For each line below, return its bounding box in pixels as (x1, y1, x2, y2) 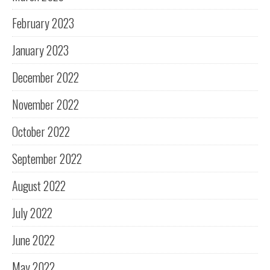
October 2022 (12, 122, 70, 141)
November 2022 (12, 95, 79, 114)
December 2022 (12, 68, 79, 87)
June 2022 (12, 231, 55, 250)
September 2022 (12, 149, 82, 168)
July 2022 (12, 204, 52, 222)
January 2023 (12, 41, 69, 60)
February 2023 (12, 14, 74, 33)
